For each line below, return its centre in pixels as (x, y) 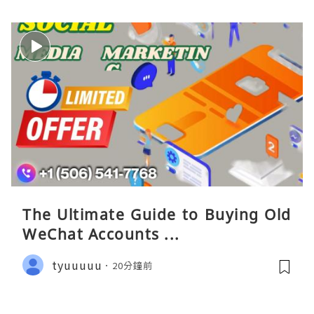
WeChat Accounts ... (101, 234)
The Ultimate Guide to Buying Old (157, 215)
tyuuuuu (77, 265)
